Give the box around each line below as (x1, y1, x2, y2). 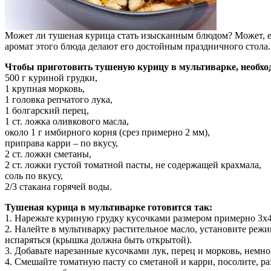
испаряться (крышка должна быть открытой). (5, 234, 192, 245)
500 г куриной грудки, (5, 72, 97, 83)
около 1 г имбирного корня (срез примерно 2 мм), (5, 126, 210, 137)
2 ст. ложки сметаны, (5, 148, 91, 159)
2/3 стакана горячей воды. (5, 181, 112, 192)
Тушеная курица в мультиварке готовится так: (5, 201, 212, 212)
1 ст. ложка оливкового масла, (5, 116, 129, 126)
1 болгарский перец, (5, 105, 89, 116)
